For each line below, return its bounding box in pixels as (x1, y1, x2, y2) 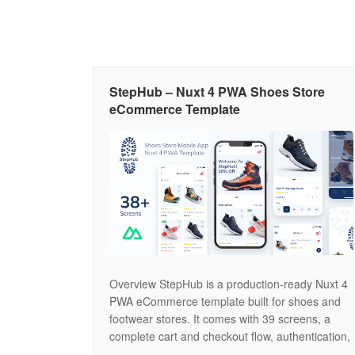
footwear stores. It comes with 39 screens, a (109, 310, 330, 326)
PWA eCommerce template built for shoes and (109, 292, 341, 309)
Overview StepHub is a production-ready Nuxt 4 (109, 275, 348, 292)
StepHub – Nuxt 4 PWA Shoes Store (109, 82, 325, 101)
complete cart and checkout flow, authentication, (109, 327, 350, 344)
